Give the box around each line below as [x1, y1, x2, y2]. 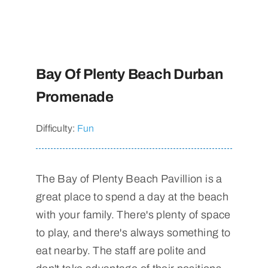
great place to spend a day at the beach [35, 191, 229, 203]
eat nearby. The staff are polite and [35, 245, 206, 257]
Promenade [35, 89, 114, 105]
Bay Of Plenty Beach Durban [35, 66, 223, 83]
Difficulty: [35, 123, 77, 134]
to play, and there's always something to [35, 227, 231, 239]
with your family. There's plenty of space [35, 209, 231, 221]
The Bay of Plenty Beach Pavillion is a [35, 173, 223, 185]
